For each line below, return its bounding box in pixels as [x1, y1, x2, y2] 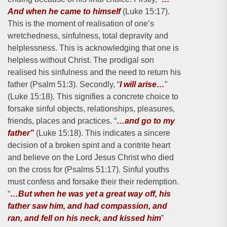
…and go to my [117, 117, 175, 125]
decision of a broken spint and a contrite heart [8, 141, 170, 149]
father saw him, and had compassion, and [8, 202, 167, 210]
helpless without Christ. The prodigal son [8, 56, 154, 64]
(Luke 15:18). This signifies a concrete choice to [8, 92, 178, 101]
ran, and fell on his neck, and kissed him [8, 214, 161, 222]
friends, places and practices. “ [8, 117, 117, 125]
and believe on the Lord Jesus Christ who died [8, 153, 174, 162]
